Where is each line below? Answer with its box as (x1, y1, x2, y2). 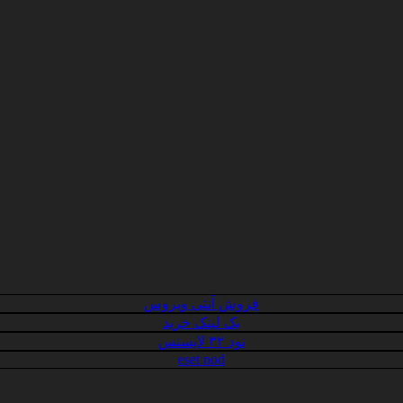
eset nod (178, 352, 225, 368)
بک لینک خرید (163, 315, 240, 331)
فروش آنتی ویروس (144, 296, 259, 312)
